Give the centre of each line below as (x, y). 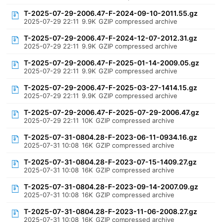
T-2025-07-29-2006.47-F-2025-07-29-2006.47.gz (112, 112)
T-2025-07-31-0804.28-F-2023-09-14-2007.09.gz (111, 187)
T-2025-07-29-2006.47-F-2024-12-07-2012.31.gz (111, 38)
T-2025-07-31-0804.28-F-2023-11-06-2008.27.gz (111, 211)
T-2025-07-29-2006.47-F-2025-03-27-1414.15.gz (111, 87)
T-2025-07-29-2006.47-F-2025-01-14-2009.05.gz (112, 63)
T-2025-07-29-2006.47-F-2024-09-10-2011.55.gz (111, 13)
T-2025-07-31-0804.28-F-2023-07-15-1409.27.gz (111, 162)
